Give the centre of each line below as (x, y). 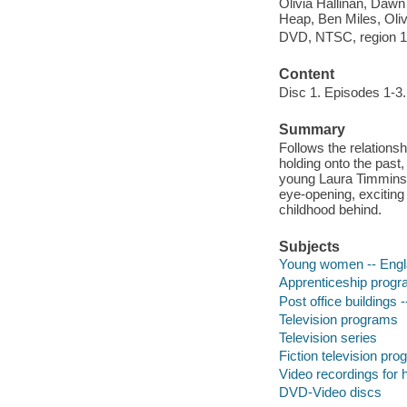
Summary (312, 130)
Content (306, 74)
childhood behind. (330, 209)
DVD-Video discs (330, 392)
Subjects (309, 246)
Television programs (338, 319)
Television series (328, 337)
